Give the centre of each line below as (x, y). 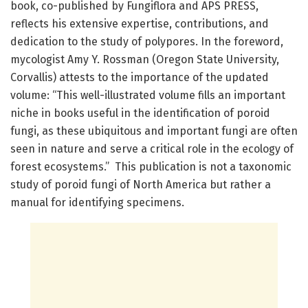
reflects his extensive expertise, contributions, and (140, 24)
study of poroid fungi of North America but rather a (141, 185)
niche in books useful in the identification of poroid (140, 113)
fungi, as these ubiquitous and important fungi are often (154, 131)
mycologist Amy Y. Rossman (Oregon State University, (145, 60)
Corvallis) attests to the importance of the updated (140, 78)
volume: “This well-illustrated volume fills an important (148, 96)
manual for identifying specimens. (97, 203)
